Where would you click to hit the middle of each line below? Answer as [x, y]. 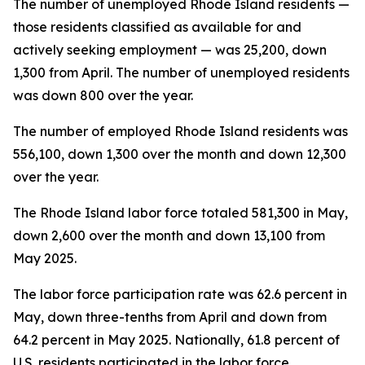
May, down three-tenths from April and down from [170, 317]
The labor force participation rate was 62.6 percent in [180, 294]
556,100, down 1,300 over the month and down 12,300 [180, 154]
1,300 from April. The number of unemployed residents [181, 73]
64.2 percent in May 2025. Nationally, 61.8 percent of [176, 340]
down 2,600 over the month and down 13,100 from [169, 235]
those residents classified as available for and [157, 27]
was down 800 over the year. [103, 95]
